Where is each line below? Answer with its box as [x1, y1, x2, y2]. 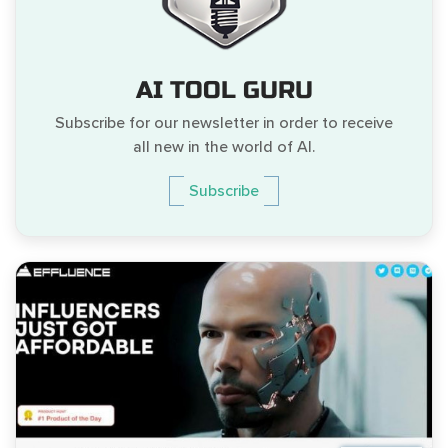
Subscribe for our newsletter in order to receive [55, 113, 393, 134]
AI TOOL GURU [135, 76, 313, 106]
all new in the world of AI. [133, 137, 315, 158]
